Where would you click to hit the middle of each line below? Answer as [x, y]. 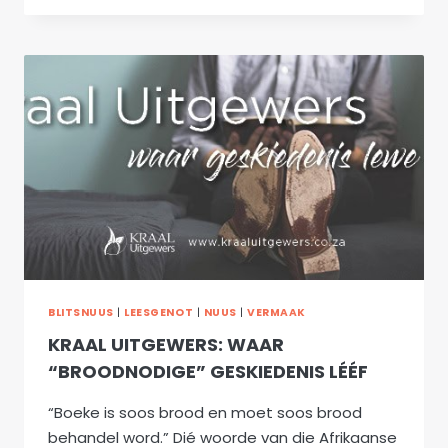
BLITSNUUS [81, 312]
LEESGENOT [159, 312]
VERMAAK [276, 312]
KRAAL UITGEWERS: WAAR [166, 345]
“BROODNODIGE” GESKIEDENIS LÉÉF [208, 372]
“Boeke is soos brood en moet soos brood [205, 413]
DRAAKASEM [160, 54]
